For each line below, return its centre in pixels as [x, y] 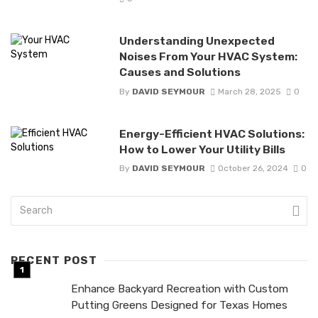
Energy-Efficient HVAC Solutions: [212, 133]
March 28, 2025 [249, 91]
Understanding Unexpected [197, 41]
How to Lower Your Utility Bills [202, 149]
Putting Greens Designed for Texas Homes [179, 305]
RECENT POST [54, 260]
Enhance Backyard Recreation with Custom [180, 289]
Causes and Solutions [180, 72]
